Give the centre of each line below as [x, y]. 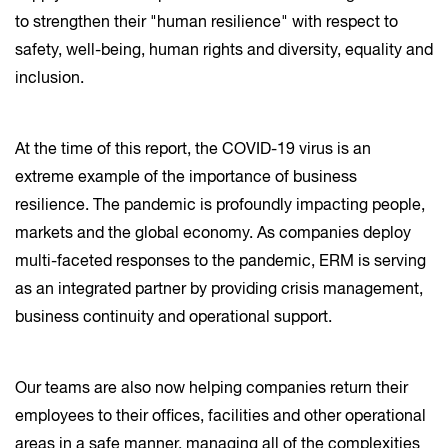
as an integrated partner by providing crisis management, [219, 290]
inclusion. [53, 79]
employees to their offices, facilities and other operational [220, 417]
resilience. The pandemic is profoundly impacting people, [220, 206]
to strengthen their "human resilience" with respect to [206, 23]
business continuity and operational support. [173, 318]
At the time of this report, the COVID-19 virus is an [193, 150]
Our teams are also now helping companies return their [211, 389]
